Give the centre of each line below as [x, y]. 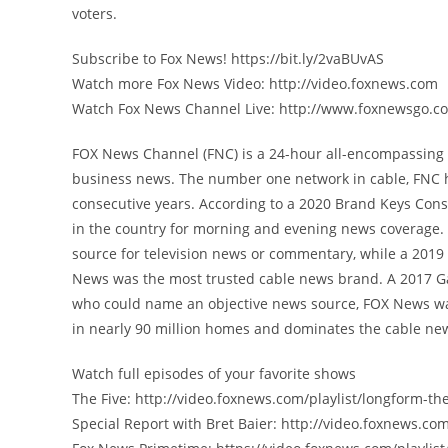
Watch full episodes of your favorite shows [214, 373]
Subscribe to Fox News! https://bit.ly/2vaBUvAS [228, 58]
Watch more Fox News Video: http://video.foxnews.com [255, 83]
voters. [94, 13]
